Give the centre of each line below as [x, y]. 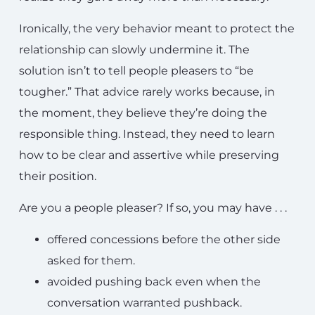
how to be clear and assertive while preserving [149, 155]
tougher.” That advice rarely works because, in [147, 91]
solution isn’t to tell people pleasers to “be [136, 70]
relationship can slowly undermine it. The [134, 49]
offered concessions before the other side [164, 239]
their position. [58, 176]
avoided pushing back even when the [154, 281]
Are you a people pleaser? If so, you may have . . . [153, 207]
